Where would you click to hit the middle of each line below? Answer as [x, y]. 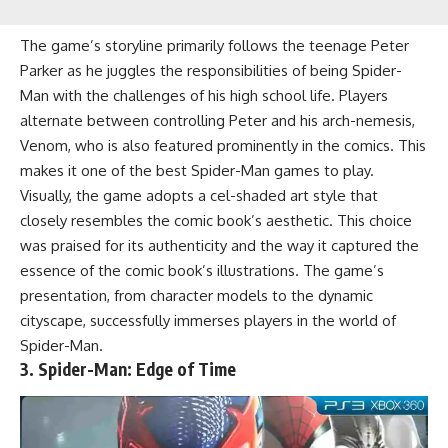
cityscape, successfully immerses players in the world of [208, 320]
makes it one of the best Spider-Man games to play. [197, 170]
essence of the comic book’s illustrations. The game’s [202, 270]
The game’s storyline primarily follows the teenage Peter [214, 45]
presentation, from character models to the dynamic [196, 295]
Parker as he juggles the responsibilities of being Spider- [211, 70]
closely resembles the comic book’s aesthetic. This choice [216, 220]
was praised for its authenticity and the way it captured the [219, 245]
